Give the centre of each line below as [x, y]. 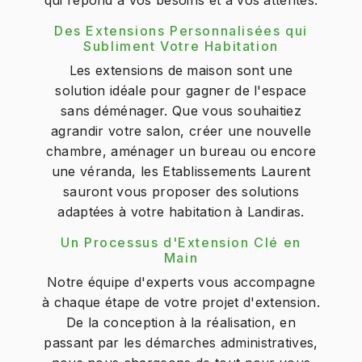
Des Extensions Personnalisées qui [181, 31]
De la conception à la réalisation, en [181, 322]
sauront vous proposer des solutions [181, 192]
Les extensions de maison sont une [181, 70]
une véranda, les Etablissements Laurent [181, 171]
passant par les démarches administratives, [181, 343]
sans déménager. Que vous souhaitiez [181, 111]
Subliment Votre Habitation [181, 46]
